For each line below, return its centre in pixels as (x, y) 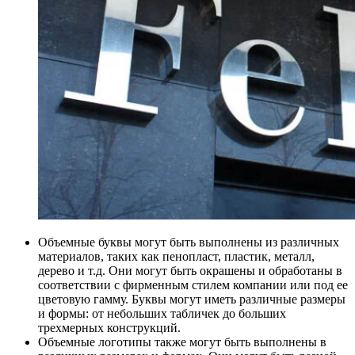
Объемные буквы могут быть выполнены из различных (189, 242)
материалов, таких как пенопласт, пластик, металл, (176, 257)
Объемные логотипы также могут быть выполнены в (182, 342)
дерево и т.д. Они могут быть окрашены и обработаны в (190, 271)
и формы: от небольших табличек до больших (162, 314)
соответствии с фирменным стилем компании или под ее (193, 285)
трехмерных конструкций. (109, 328)
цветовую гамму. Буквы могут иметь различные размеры (192, 300)
